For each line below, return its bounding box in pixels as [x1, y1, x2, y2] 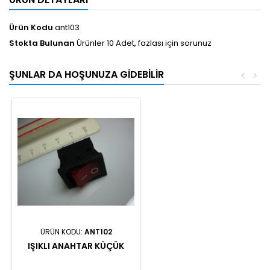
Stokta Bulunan [9, 37, 75, 49]
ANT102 [84, 227, 112, 237]
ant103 [55, 22, 80, 34]
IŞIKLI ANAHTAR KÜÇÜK [28, 240, 124, 253]
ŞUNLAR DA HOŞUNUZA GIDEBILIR [9, 67, 164, 82]
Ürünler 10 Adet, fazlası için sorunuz [77, 37, 212, 49]
